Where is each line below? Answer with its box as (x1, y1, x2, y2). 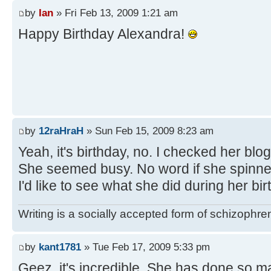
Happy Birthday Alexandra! (18, 26, 188, 42)
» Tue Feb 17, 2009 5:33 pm (81, 241, 210, 253)
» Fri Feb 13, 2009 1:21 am (53, 7, 178, 19)
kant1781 (39, 241, 81, 253)
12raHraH (39, 125, 83, 137)
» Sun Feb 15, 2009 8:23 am (83, 125, 214, 137)
